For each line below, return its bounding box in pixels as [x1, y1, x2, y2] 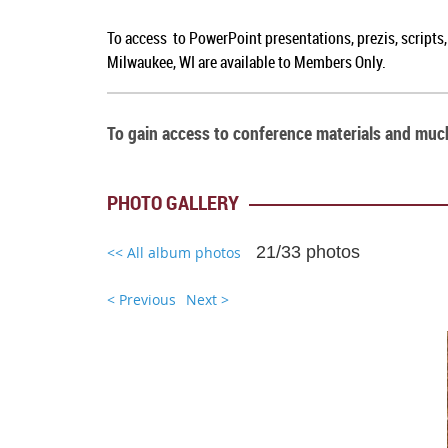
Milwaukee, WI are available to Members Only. [107, 51, 387, 74]
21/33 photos [256, 242, 361, 263]
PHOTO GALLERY [107, 189, 240, 217]
